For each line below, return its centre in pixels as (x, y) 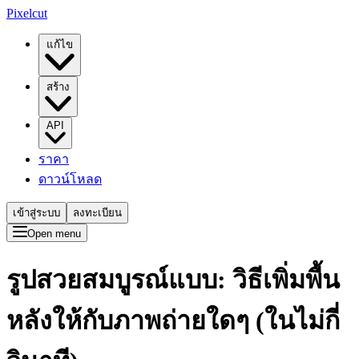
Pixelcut (27, 13)
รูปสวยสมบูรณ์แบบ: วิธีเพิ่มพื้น (173, 280)
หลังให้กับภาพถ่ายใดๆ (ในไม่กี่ (173, 321)
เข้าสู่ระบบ (36, 213)
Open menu (54, 234)
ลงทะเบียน (97, 213)
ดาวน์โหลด (70, 179)
